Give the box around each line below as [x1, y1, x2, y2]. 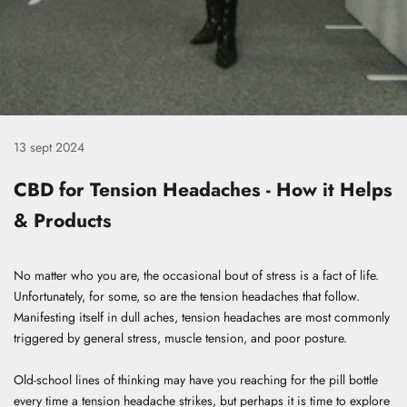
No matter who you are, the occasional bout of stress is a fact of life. [14, 265, 379, 284]
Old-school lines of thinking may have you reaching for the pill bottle [14, 370, 378, 389]
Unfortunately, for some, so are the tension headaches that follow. [14, 286, 360, 305]
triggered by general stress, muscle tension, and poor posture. [14, 328, 351, 347]
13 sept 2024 [14, 137, 84, 156]
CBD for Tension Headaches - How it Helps [14, 175, 392, 203]
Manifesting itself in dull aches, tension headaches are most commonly [14, 307, 390, 326]
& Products [14, 206, 112, 234]
